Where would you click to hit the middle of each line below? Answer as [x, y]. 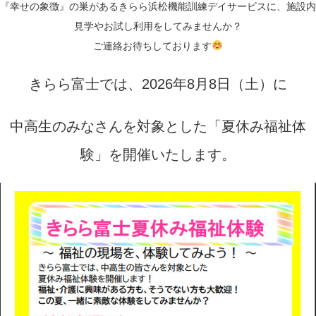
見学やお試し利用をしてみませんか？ [158, 26]
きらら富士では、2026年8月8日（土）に [158, 84]
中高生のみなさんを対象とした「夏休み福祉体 [158, 127]
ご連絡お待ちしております [153, 46]
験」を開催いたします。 [158, 155]
